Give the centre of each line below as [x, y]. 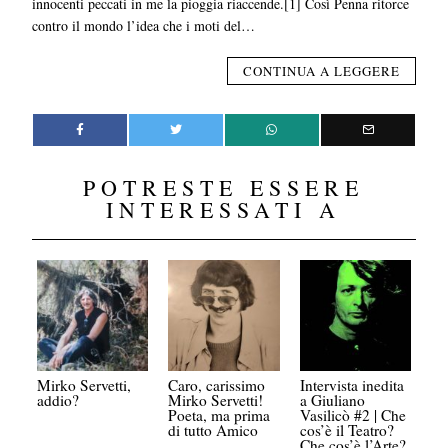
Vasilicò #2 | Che [352, 414]
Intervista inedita [351, 384]
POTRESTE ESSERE [224, 188]
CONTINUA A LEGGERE [321, 71]
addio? [58, 399]
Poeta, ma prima [219, 414]
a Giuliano [332, 399]
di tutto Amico [213, 429]
